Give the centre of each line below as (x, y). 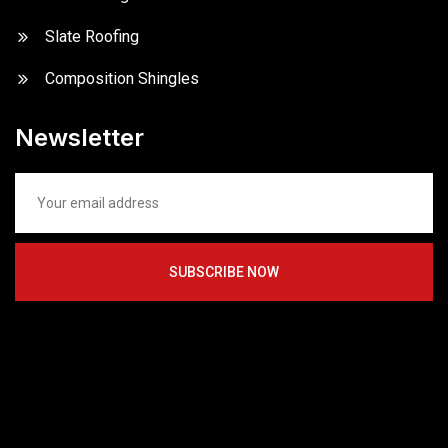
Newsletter (79, 137)
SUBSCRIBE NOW (224, 271)
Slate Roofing (92, 36)
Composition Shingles (122, 78)
